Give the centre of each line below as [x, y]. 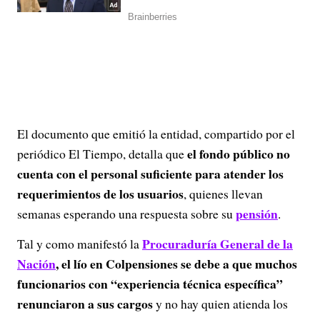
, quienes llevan [223, 194]
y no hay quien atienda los [220, 304]
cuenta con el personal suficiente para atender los [150, 174]
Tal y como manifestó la [78, 244]
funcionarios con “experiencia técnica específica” [150, 284]
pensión [257, 214]
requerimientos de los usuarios [100, 194]
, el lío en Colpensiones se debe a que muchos [176, 264]
